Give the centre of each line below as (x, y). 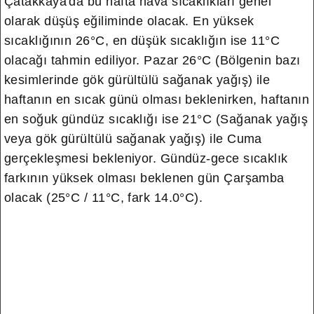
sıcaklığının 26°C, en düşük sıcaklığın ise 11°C (142, 41)
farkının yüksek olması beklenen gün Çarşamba (144, 178)
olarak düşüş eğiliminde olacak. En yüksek (129, 21)
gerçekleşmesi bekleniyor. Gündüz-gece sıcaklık (146, 158)
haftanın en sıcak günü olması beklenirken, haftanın (157, 100)
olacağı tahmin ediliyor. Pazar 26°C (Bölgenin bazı (152, 60)
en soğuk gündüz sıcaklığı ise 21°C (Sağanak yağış (156, 119)
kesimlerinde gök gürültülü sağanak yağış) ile (137, 80)
